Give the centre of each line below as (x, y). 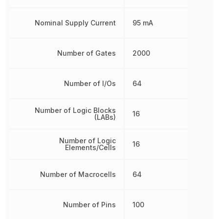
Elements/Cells (90, 147)
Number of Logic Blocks (75, 110)
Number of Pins (89, 205)
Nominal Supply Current (75, 23)
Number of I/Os (90, 83)
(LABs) (105, 117)
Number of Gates (86, 53)
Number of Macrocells (78, 174)
